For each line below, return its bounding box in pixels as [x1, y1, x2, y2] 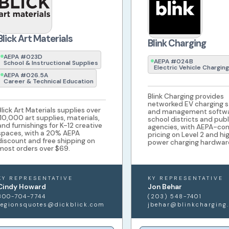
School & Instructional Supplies [3, 59, 98, 67]
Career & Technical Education [3, 77, 94, 86]
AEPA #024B [153, 57, 193, 66]
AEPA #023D [3, 53, 42, 61]
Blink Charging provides [147, 92, 224, 101]
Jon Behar [147, 182, 182, 192]
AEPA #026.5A [3, 71, 48, 80]
